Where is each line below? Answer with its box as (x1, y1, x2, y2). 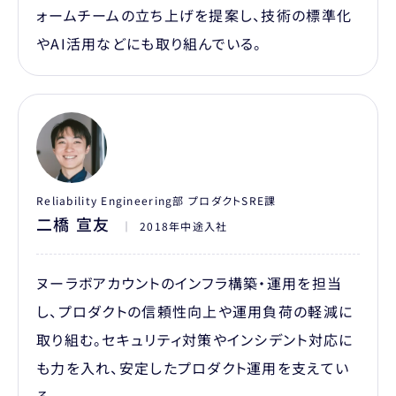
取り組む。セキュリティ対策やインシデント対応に (36, 328, 354, 350)
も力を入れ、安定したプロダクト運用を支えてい (36, 356, 350, 378)
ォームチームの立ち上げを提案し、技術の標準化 (36, 4, 353, 26)
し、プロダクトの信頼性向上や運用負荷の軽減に (36, 300, 354, 322)
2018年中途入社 (139, 217, 228, 233)
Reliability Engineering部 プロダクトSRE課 (36, 192, 277, 208)
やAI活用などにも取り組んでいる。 (36, 32, 263, 54)
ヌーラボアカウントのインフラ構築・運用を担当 (36, 271, 343, 293)
